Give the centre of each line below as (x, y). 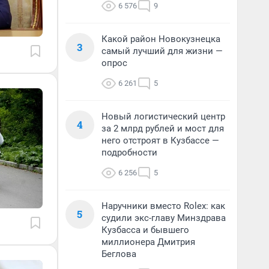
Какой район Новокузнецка (161, 39)
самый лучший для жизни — (162, 51)
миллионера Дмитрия (148, 242)
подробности (129, 153)
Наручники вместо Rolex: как (163, 206)
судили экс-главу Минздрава (164, 218)
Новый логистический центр (163, 116)
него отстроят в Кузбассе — (160, 141)
